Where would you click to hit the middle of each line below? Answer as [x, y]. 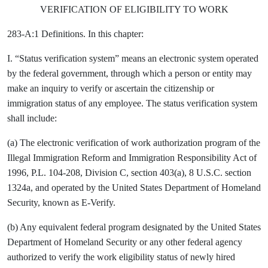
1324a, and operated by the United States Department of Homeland [134, 188]
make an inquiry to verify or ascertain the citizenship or [111, 88]
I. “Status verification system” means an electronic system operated [133, 58]
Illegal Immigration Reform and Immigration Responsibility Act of [132, 158]
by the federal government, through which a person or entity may [130, 73]
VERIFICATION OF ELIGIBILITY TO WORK [134, 9]
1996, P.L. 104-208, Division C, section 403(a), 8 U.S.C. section [129, 173]
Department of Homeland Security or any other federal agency [125, 242]
